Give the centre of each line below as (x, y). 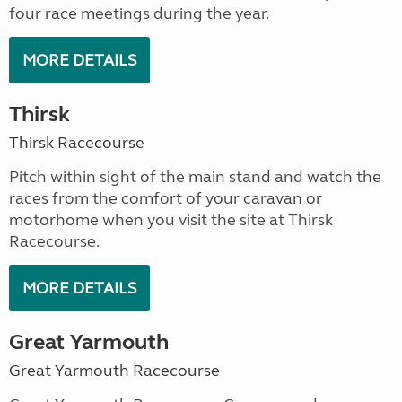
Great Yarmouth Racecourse (114, 371)
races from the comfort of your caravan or (166, 198)
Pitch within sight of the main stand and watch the (195, 177)
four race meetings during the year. (139, 13)
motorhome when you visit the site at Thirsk (171, 220)
